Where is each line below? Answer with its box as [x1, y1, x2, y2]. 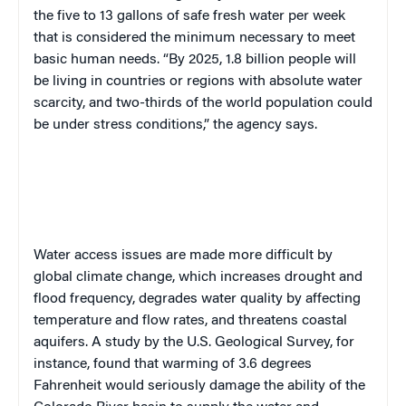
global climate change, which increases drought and [34, 270, 362, 285]
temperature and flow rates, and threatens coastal [34, 314, 347, 329]
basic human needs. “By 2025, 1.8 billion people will [34, 53, 356, 68]
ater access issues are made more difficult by [46, 248, 333, 264]
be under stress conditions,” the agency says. [34, 118, 317, 133]
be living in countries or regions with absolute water [34, 74, 362, 90]
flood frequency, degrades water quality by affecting [34, 292, 361, 307]
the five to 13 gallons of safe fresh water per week [34, 9, 345, 24]
